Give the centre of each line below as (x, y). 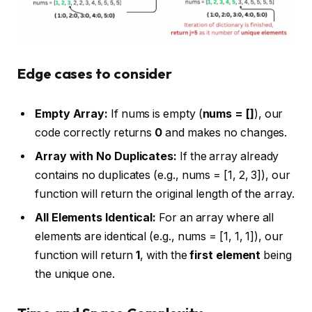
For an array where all (215, 217)
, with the (165, 255)
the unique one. (75, 274)
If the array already (228, 156)
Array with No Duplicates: (106, 156)
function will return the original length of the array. (165, 194)
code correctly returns (95, 132)
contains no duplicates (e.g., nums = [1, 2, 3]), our (163, 175)
